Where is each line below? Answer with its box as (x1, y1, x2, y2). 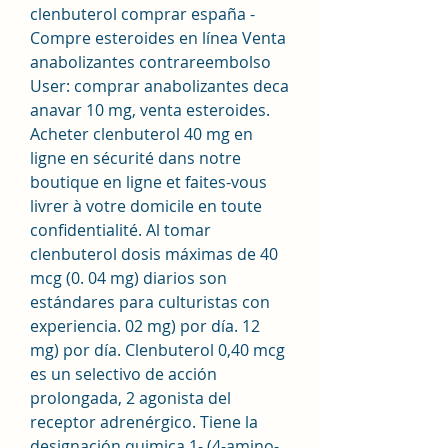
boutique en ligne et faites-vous (30, 170, 267, 193)
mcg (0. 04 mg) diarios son (30, 266, 227, 289)
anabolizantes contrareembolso (30, 50, 271, 73)
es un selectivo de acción (30, 362, 217, 385)
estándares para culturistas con (30, 290, 270, 313)
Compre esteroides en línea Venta (30, 26, 286, 49)
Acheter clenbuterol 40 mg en (30, 122, 253, 145)
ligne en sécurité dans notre (30, 146, 241, 169)
